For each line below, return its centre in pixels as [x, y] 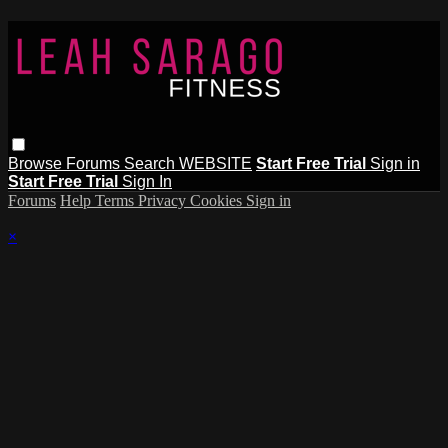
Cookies [218, 200]
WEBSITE [215, 163]
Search [151, 163]
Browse [37, 163]
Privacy [164, 200]
